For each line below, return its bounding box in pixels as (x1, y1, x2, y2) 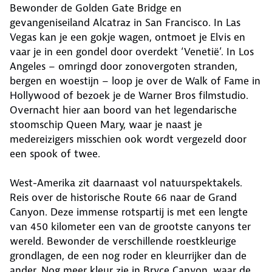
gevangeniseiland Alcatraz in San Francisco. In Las (10, 15, 240, 29)
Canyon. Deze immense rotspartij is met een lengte (10, 205, 248, 219)
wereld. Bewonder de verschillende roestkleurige (10, 234, 236, 248)
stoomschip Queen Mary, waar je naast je (10, 117, 202, 131)
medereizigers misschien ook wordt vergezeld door (10, 132, 246, 146)
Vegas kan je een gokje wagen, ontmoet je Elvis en (10, 30, 245, 44)
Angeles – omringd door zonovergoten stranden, (10, 59, 237, 73)
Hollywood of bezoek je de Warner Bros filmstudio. (10, 88, 248, 102)
